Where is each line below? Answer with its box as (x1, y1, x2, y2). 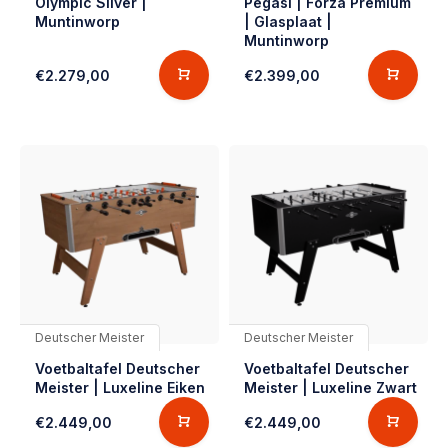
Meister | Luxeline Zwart (244, 379, 417, 396)
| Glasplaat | (244, 13, 332, 30)
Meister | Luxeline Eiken (35, 379, 205, 396)
